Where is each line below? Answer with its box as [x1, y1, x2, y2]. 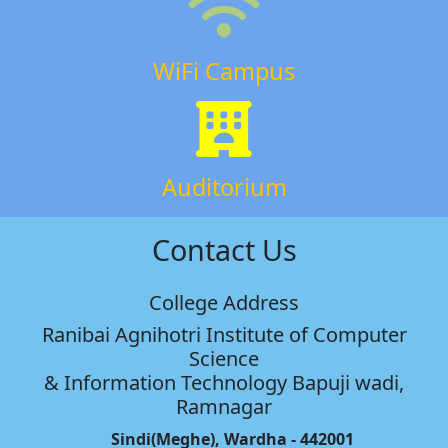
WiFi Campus [153, 55, 295, 88]
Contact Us [151, 230, 297, 270]
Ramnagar [176, 393, 272, 421]
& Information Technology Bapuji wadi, [44, 369, 404, 397]
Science [189, 345, 259, 373]
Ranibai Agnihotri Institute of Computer [41, 321, 407, 349]
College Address [149, 289, 299, 317]
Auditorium [161, 171, 287, 204]
